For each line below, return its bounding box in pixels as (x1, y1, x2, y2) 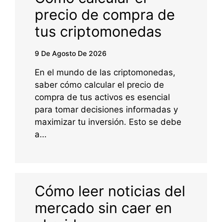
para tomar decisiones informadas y (35, 105, 178, 115)
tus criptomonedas (35, 23, 162, 41)
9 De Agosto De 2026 (35, 49, 107, 58)
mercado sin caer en (35, 199, 172, 217)
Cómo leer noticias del (35, 182, 185, 200)
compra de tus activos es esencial (35, 92, 170, 103)
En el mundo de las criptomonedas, (35, 67, 175, 78)
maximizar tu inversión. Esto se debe (35, 117, 181, 127)
